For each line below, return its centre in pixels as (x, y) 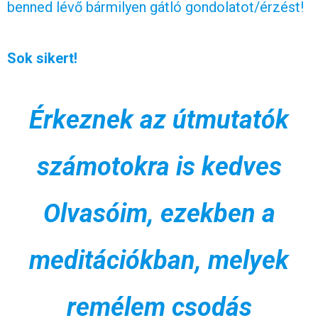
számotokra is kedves (159, 166)
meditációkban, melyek (159, 260)
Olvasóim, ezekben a (159, 213)
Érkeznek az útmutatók (159, 120)
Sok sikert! (42, 58)
